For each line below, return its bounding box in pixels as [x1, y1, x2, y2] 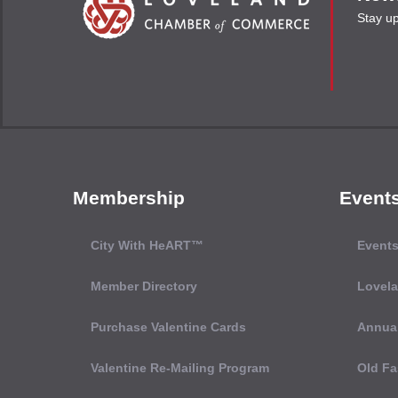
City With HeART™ [91, 238, 203, 253]
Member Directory [91, 279, 197, 294]
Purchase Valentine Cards [91, 320, 246, 335]
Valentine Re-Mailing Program [91, 361, 269, 376]
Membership [73, 187, 185, 209]
